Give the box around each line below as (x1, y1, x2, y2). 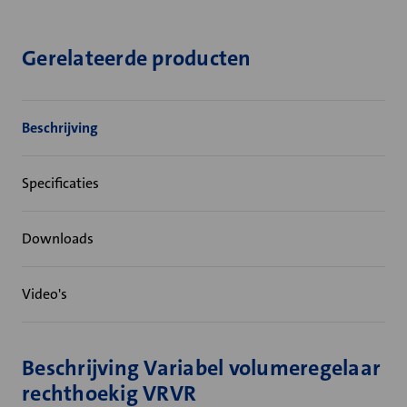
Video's (22, 284, 67, 303)
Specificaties (22, 174, 99, 193)
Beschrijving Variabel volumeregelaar (22, 353, 381, 382)
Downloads (22, 229, 94, 248)
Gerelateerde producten (22, 44, 252, 73)
